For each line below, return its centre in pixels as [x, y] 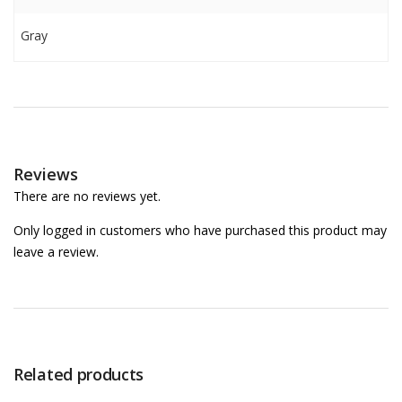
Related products [79, 374]
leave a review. [56, 252]
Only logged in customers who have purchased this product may [200, 230]
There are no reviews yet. [87, 196]
